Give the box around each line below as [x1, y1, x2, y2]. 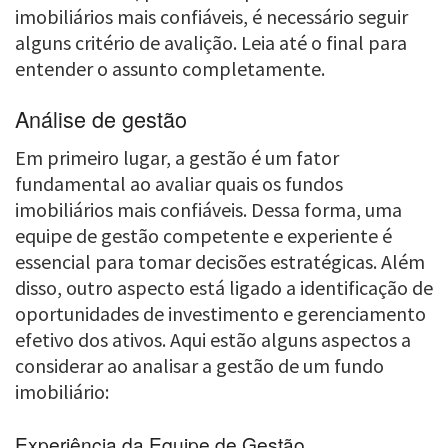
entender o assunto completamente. [15, 56, 325, 82]
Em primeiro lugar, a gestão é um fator [15, 144, 339, 170]
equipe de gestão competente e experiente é [15, 222, 392, 248]
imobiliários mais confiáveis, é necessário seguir [15, 4, 408, 30]
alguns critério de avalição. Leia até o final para [15, 30, 407, 56]
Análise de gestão [15, 102, 187, 134]
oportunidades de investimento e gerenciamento [15, 300, 426, 326]
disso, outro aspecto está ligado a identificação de [15, 274, 433, 300]
